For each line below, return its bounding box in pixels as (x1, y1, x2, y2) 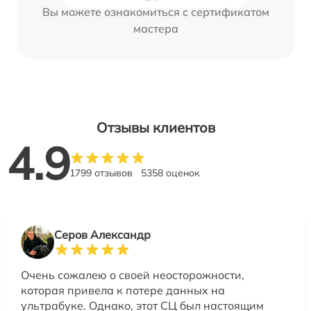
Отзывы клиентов (96, 118, 215, 136)
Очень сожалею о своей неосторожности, (21, 267, 244, 282)
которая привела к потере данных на (21, 283, 225, 297)
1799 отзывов (69, 166, 133, 179)
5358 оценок (141, 166, 200, 179)
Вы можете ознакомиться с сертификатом (42, 4, 269, 19)
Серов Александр (54, 227, 151, 242)
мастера (133, 21, 178, 35)
